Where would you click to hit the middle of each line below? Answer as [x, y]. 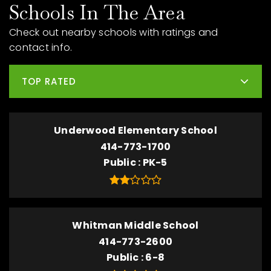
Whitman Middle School [135, 225]
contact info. [41, 47]
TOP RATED [49, 81]
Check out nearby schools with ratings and [114, 32]
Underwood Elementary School [135, 130]
